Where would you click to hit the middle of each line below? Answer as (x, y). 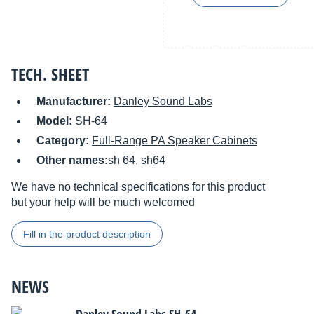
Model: (56, 121)
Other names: (72, 161)
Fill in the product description (87, 234)
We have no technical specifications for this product (138, 187)
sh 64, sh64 (137, 161)
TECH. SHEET (50, 74)
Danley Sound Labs (163, 102)
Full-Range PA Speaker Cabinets (175, 141)
